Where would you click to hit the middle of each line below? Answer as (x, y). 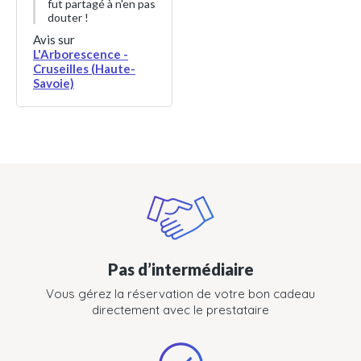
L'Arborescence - (81, 54)
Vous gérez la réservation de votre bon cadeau (180, 294)
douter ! (68, 18)
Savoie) (54, 83)
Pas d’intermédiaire (180, 270)
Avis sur (54, 40)
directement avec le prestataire (180, 310)
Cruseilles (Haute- (84, 69)
